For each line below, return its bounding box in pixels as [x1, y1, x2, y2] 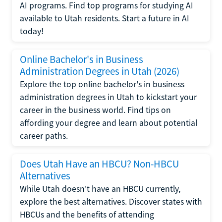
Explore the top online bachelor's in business [20, 79, 184, 90]
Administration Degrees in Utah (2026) [20, 65, 179, 78]
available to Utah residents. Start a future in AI [20, 13, 189, 24]
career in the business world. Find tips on [20, 105, 171, 115]
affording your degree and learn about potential [20, 117, 197, 128]
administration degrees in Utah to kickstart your [20, 92, 197, 103]
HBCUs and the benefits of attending [20, 209, 154, 220]
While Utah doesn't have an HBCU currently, [20, 183, 180, 194]
